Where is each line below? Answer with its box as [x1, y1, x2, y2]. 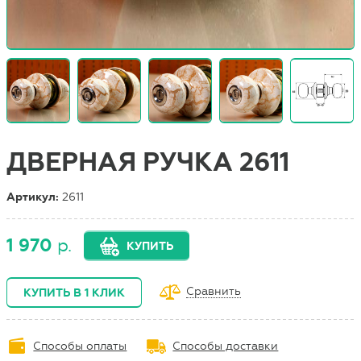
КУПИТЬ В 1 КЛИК [23, 285, 126, 300]
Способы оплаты [33, 338, 127, 353]
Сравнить [186, 284, 242, 299]
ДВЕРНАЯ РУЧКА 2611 [6, 147, 290, 179]
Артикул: [6, 189, 63, 204]
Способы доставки [172, 338, 279, 353]
